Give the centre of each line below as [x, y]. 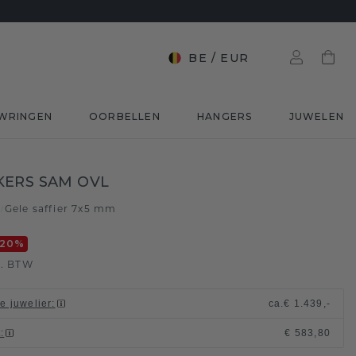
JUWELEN [316, 116]
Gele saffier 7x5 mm [60, 209]
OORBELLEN [125, 116]
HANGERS [225, 116]
